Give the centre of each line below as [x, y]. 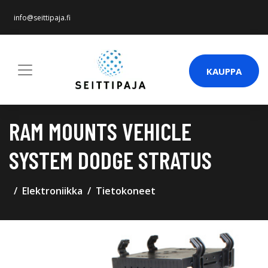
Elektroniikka [52, 191]
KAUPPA [224, 71]
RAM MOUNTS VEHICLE [100, 131]
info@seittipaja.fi [42, 18]
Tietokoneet [126, 191]
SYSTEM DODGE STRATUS [110, 160]
